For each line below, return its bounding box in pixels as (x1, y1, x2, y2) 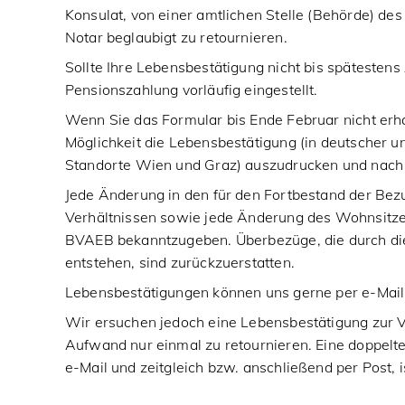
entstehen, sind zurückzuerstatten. (64, 253, 299, 271)
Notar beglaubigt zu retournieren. (64, 28, 287, 46)
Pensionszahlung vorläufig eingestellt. (64, 80, 318, 99)
